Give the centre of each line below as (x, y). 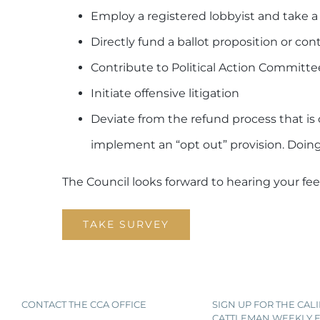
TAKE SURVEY (126, 224)
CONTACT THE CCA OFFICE (84, 304)
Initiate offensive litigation (165, 93)
